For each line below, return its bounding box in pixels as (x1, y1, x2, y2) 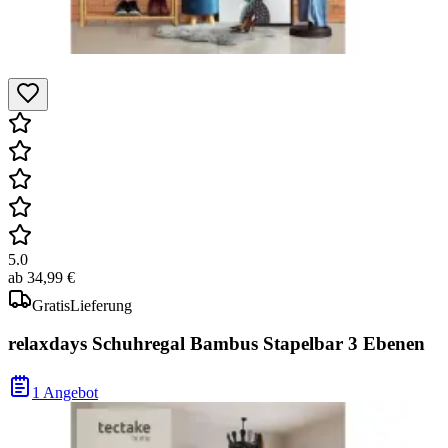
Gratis (32, 296, 70, 314)
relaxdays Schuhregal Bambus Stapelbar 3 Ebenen (8, 333, 425, 355)
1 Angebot (32, 384, 98, 402)
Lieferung (70, 296, 132, 314)
